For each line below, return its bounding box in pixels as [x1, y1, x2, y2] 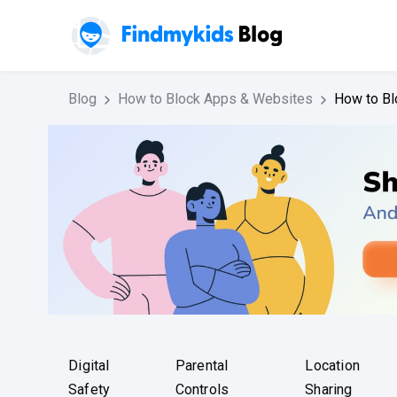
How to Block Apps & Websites [118, 90, 313, 107]
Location [305, 357, 361, 375]
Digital [68, 357, 110, 375]
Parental [175, 357, 229, 375]
